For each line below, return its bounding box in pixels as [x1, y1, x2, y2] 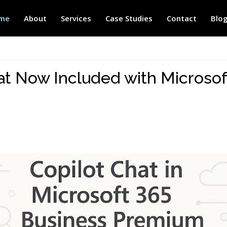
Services [60, 13, 91, 23]
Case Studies [105, 13, 153, 23]
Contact [166, 13, 197, 23]
